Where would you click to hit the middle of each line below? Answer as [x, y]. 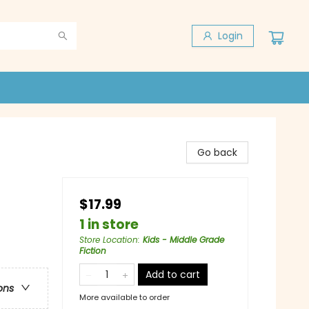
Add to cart [173, 275]
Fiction [93, 251]
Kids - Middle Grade [183, 240]
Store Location [109, 240]
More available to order [124, 297]
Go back [217, 152]
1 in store [109, 225]
